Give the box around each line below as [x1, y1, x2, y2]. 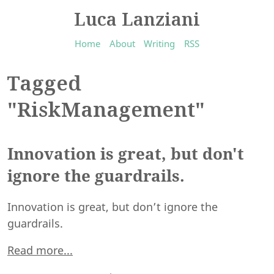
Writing [144, 37, 176, 50]
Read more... [7, 243, 73, 258]
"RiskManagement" [7, 95, 205, 123]
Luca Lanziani [74, 7, 200, 31]
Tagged [7, 68, 81, 97]
